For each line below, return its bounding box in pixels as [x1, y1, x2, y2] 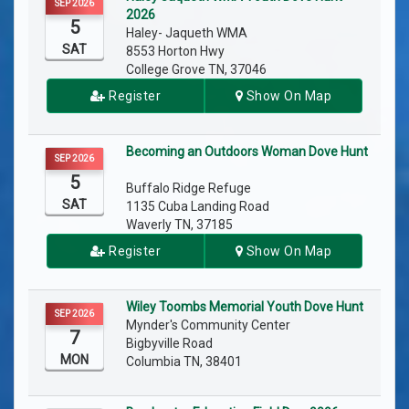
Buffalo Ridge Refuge [126, 181, 257, 196]
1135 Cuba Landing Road [126, 199, 269, 215]
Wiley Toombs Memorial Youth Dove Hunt [126, 299, 363, 315]
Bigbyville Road [126, 336, 213, 351]
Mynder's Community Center [126, 318, 293, 333]
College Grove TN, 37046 [126, 62, 267, 78]
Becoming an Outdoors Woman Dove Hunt [126, 144, 368, 160]
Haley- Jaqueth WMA [126, 26, 250, 41]
